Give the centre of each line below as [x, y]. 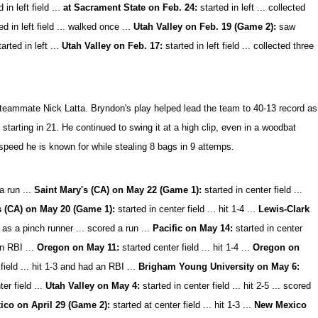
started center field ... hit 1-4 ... [188, 247]
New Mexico [281, 305]
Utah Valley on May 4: [93, 286]
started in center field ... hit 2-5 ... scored [226, 286]
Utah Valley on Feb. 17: [111, 46]
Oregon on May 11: [80, 247]
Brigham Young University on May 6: [219, 267]
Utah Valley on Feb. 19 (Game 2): [204, 27]
